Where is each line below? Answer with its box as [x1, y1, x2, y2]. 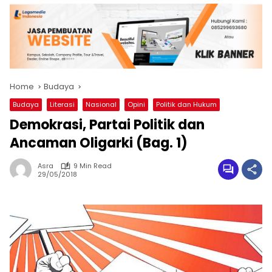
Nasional [86, 100, 117, 110]
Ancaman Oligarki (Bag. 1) [10, 134, 188, 153]
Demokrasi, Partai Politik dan [10, 115, 205, 135]
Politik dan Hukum [156, 100, 217, 110]
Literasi [50, 100, 75, 110]
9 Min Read [73, 161, 112, 171]
